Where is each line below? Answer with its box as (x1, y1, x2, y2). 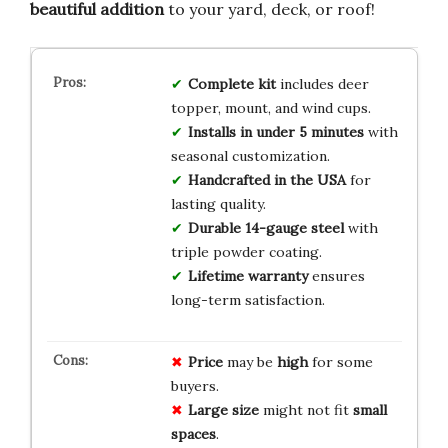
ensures (307, 266, 365, 285)
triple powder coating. (170, 242, 322, 261)
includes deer (275, 74, 369, 93)
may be (222, 352, 277, 371)
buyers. (170, 376, 219, 395)
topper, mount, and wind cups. (170, 98, 371, 117)
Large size (187, 400, 259, 419)
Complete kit (187, 74, 276, 93)
